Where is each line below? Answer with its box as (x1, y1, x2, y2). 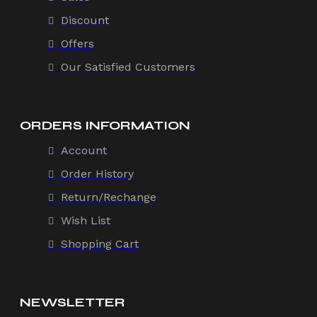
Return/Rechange (61, 190, 156, 204)
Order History (61, 166, 134, 180)
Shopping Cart (61, 236, 139, 250)
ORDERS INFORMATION (20, 117, 190, 133)
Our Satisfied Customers (61, 59, 195, 74)
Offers (61, 36, 94, 50)
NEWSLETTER (20, 294, 125, 310)
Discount (61, 13, 109, 27)
